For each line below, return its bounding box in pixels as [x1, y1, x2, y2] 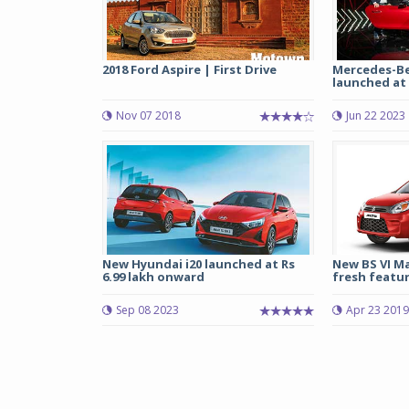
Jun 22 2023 [345, 108, 405, 123]
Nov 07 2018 [116, 108, 181, 123]
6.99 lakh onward [102, 268, 204, 285]
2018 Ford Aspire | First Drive [102, 61, 277, 78]
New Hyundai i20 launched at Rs [102, 256, 295, 272]
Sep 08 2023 [116, 302, 179, 318]
